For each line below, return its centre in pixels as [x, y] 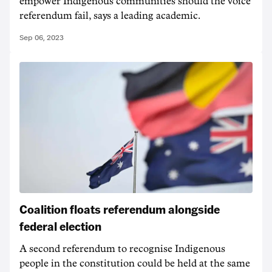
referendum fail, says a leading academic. [110, 16]
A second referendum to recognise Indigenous [122, 249]
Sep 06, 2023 [42, 38]
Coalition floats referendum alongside [120, 209]
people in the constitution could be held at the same [135, 263]
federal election [60, 226]
